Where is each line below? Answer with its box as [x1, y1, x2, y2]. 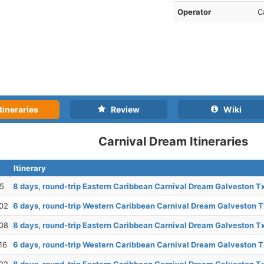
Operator [177, 7, 211, 16]
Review [105, 104, 140, 114]
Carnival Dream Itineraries [98, 134, 248, 148]
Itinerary [14, 163, 46, 173]
